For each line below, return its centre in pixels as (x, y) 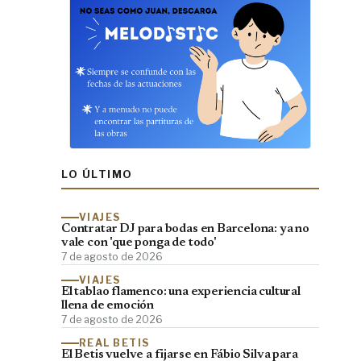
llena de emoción (108, 305)
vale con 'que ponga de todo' (139, 243)
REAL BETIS (114, 342)
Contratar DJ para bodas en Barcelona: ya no (185, 229)
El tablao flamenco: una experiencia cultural (181, 292)
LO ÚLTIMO (98, 174)
